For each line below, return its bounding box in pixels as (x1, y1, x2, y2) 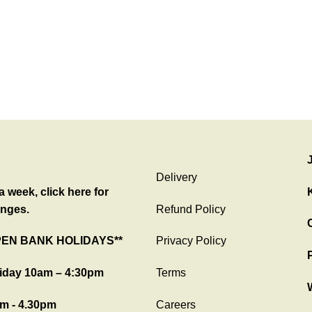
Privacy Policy (156, 235, 226, 247)
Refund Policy (156, 203, 226, 215)
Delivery (156, 171, 197, 183)
